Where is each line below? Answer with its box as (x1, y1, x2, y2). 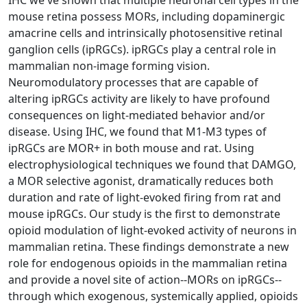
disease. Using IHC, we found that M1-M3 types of (8, 123, 267, 139)
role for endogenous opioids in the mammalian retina (8, 255, 287, 271)
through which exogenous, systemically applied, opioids (8, 288, 298, 304)
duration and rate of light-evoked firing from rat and (8, 189, 281, 205)
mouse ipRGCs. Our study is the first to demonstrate (8, 206, 280, 221)
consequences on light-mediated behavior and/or (8, 107, 265, 123)
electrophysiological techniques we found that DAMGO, (8, 156, 296, 172)
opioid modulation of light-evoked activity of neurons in (8, 222, 297, 238)
